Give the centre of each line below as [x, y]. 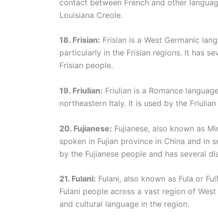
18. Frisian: [80, 40]
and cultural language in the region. [124, 204]
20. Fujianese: [86, 128]
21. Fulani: [78, 179]
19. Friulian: [81, 91]
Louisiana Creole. [91, 15]
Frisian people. [86, 65]
